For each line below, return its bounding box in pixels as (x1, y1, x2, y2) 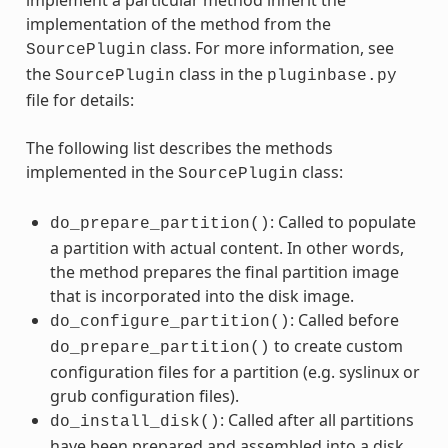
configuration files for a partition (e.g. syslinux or (49, 361, 420, 384)
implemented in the (25, 161, 178, 184)
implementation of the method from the (25, 13, 331, 36)
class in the (174, 63, 267, 86)
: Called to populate (269, 211, 416, 234)
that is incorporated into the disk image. (49, 285, 354, 308)
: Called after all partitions (219, 409, 414, 432)
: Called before (289, 309, 399, 332)
